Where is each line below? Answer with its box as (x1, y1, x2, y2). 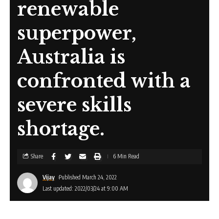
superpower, (17, 21, 136, 44)
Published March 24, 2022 (59, 173, 117, 181)
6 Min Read (113, 153, 139, 160)
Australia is (17, 45, 125, 68)
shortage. (17, 117, 105, 140)
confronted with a (17, 69, 191, 92)
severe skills (17, 93, 131, 116)
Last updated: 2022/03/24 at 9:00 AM (43, 184, 128, 192)
